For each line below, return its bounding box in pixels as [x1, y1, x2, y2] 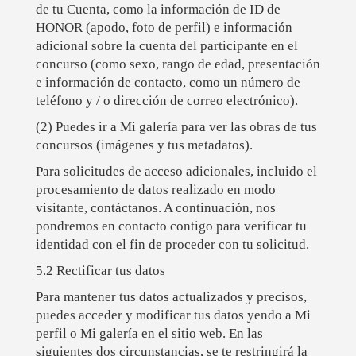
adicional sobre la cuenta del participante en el [35, 38, 298, 54]
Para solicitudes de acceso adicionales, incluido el [35, 164, 317, 180]
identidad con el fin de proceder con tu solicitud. [35, 237, 309, 253]
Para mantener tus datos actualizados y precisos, [35, 289, 307, 305]
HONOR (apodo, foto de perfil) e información [35, 20, 292, 36]
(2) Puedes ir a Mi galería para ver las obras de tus [35, 119, 317, 135]
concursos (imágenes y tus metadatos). [35, 137, 253, 153]
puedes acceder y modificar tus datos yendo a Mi [35, 308, 311, 323]
